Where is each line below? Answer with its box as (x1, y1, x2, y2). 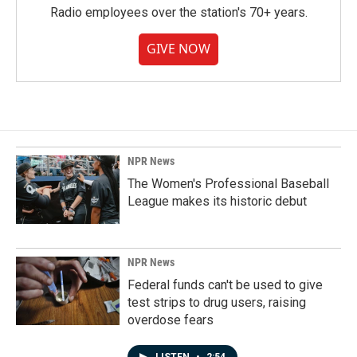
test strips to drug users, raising (127, 295, 306, 310)
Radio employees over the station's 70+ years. (49, 5, 308, 20)
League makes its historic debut (127, 194, 307, 209)
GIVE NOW (147, 40, 210, 57)
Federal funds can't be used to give (127, 277, 323, 292)
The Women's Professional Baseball (127, 176, 329, 191)
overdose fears (127, 312, 214, 328)
